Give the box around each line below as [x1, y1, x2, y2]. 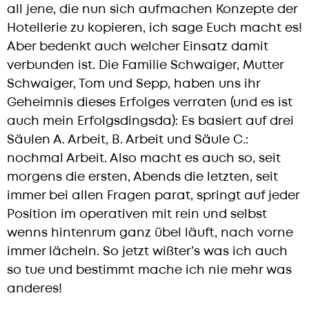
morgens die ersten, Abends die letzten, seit [7, 168, 278, 186]
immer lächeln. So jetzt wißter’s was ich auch [7, 243, 288, 261]
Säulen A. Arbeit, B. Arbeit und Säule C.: [7, 131, 248, 149]
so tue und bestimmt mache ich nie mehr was [7, 261, 292, 279]
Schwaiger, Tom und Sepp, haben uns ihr [7, 75, 260, 93]
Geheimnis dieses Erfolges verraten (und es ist [7, 94, 292, 112]
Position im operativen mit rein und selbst [7, 206, 267, 223]
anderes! [7, 280, 62, 298]
